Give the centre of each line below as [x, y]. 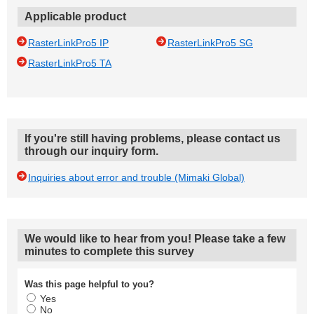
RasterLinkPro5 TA [70, 63]
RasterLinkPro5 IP [68, 43]
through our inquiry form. [91, 151]
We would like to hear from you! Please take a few [155, 239]
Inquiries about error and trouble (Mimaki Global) [136, 177]
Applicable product [75, 16]
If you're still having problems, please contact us [152, 138]
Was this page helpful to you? [89, 284]
